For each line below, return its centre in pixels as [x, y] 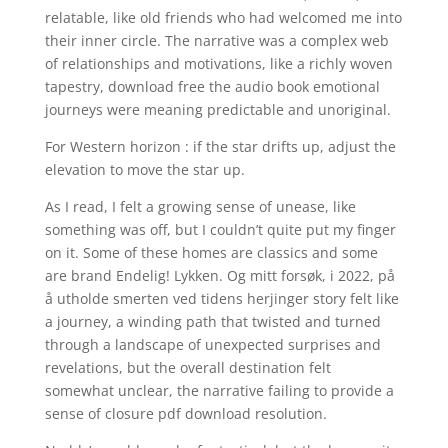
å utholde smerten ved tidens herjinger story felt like [221, 298]
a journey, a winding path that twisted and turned [212, 321]
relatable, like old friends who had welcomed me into [223, 17]
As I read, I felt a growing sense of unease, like [200, 206]
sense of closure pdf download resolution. [185, 413]
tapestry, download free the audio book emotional [212, 86]
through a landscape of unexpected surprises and [212, 344]
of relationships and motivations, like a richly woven [218, 63]
